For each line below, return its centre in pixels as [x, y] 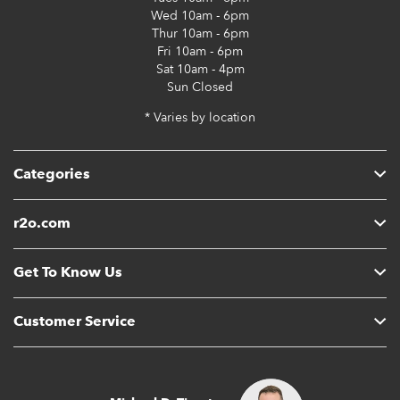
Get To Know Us [68, 272]
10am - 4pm [208, 69]
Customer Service [75, 321]
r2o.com [42, 223]
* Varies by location [200, 117]
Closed [211, 87]
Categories [52, 174]
